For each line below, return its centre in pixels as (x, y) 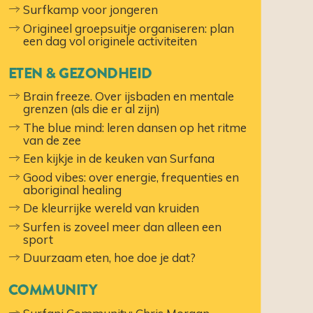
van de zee (52, 140)
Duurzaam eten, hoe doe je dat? (110, 258)
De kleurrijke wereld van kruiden (111, 208)
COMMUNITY (53, 290)
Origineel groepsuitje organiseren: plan (129, 28)
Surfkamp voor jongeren (91, 10)
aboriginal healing (73, 189)
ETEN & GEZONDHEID (80, 73)
